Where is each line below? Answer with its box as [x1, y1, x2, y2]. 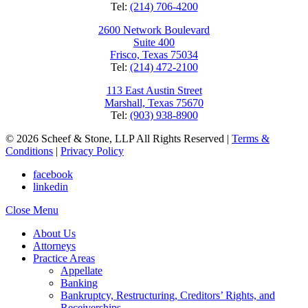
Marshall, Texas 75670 [104, 96, 203, 109]
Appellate [60, 264, 102, 276]
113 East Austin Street [106, 84, 202, 96]
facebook [33, 168, 73, 180]
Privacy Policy [60, 144, 124, 157]
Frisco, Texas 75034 [110, 48, 198, 60]
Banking [60, 276, 98, 289]
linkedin [33, 180, 68, 192]
